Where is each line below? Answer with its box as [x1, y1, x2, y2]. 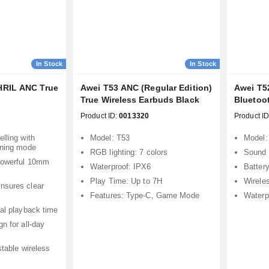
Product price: [63, 253, 117, 264]
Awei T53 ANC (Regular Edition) [80, 83, 212, 92]
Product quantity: [63, 244, 128, 254]
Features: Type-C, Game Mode [90, 191, 199, 200]
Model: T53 [90, 133, 130, 142]
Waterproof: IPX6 [90, 162, 151, 171]
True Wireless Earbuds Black [80, 95, 199, 104]
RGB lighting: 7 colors [90, 148, 168, 157]
